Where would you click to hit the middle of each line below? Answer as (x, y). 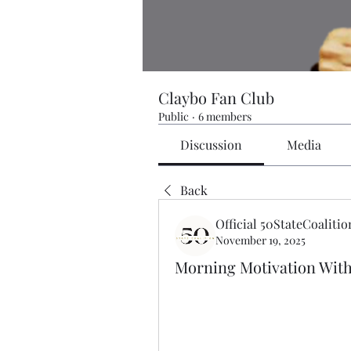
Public (174, 116)
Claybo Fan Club (216, 97)
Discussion (212, 144)
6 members (225, 116)
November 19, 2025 (261, 240)
